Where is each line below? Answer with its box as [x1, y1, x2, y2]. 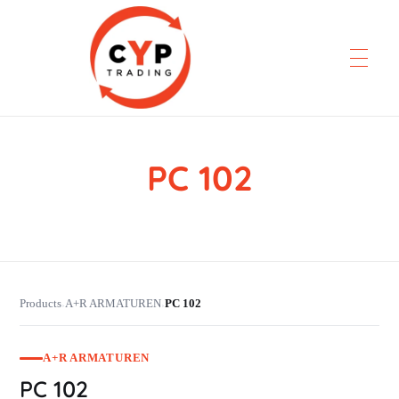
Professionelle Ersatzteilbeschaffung [96, 162, 109, 175]
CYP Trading [103, 159, 125, 183]
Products [20, 297, 61, 310]
